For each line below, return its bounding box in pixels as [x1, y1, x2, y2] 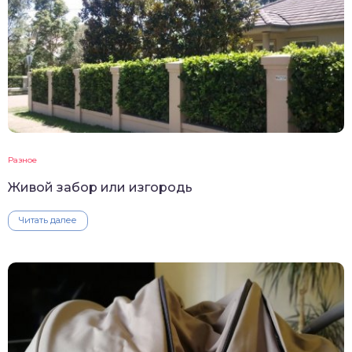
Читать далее [19, 214, 77, 226]
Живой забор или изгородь [8, 180, 192, 196]
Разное [8, 155, 37, 166]
